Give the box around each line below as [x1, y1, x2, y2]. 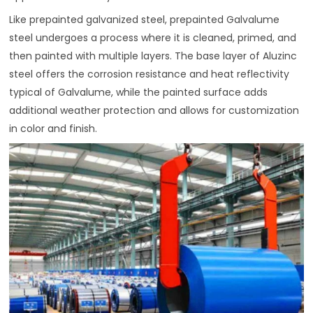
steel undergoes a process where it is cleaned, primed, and [9, 30, 297, 45]
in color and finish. [9, 121, 98, 136]
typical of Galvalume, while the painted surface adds [9, 85, 268, 99]
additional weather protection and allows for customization [9, 103, 300, 117]
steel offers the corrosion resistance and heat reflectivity [9, 66, 290, 81]
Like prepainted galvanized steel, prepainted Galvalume [9, 12, 280, 27]
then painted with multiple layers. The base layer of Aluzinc [9, 48, 298, 63]
